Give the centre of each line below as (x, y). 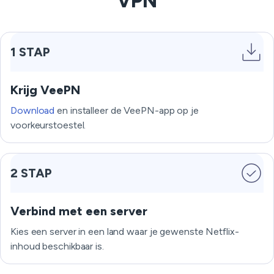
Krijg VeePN (45, 90)
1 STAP (30, 52)
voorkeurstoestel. (48, 125)
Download (33, 110)
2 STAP (31, 173)
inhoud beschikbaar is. (57, 246)
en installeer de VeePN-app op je (127, 110)
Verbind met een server (79, 211)
